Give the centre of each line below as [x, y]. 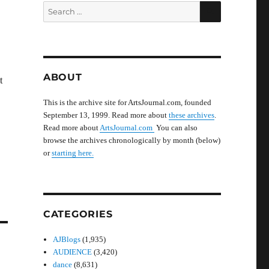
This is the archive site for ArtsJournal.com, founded [127, 102]
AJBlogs [67, 239]
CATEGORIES [78, 214]
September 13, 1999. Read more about [106, 115]
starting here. [72, 153]
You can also [176, 128]
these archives [191, 115]
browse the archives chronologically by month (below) [131, 140]
